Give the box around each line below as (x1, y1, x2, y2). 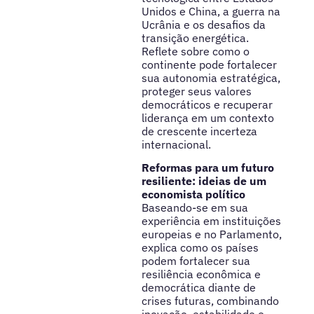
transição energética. (141, 31, 249, 46)
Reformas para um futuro (141, 161, 274, 175)
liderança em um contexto (141, 111, 274, 125)
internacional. (141, 137, 211, 152)
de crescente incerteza (141, 124, 257, 139)
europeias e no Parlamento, (141, 227, 282, 242)
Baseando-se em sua (141, 200, 248, 215)
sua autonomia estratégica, (141, 71, 280, 86)
